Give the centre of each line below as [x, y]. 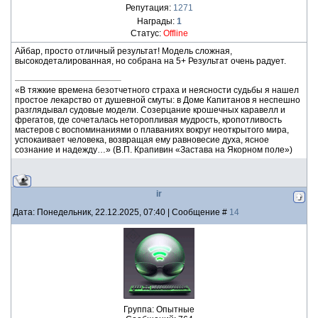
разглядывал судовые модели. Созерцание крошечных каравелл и [150, 110]
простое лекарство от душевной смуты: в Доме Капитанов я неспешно [158, 100]
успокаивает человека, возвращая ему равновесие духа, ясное [142, 140]
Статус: [147, 33]
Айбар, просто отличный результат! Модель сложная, [124, 51]
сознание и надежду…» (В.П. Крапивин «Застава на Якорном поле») [154, 150]
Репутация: [149, 8]
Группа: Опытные [159, 309]
